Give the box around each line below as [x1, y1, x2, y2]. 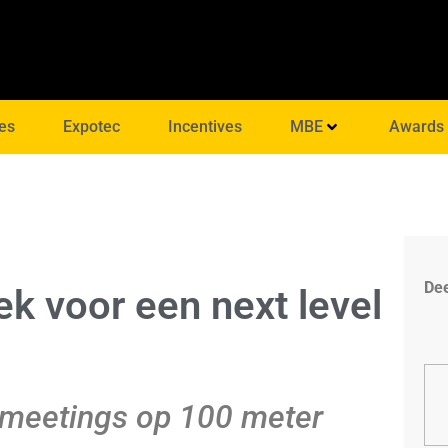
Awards [389, 117, 445, 136]
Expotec [62, 117, 120, 136]
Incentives [167, 117, 242, 136]
